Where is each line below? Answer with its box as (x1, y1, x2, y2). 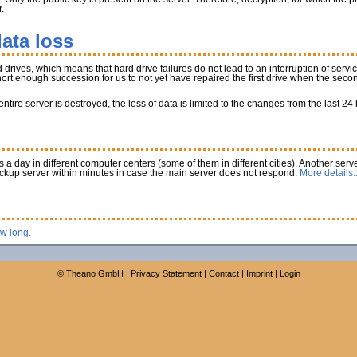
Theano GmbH (65, 269, 124, 278)
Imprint (245, 269, 273, 278)
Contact (208, 269, 239, 278)
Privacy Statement (130, 269, 202, 278)
